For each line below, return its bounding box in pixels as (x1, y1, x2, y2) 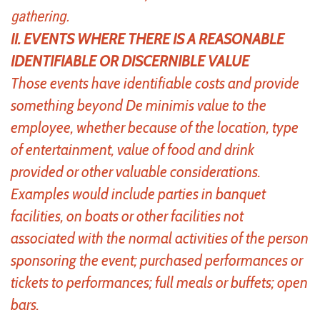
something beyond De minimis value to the (11, 96, 266, 114)
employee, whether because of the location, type (11, 118, 299, 136)
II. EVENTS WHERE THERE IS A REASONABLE (11, 29, 284, 48)
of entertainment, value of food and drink (11, 140, 254, 159)
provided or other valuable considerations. (11, 162, 261, 181)
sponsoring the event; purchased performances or (11, 251, 303, 269)
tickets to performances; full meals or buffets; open (11, 273, 308, 291)
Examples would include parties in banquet (11, 184, 266, 203)
